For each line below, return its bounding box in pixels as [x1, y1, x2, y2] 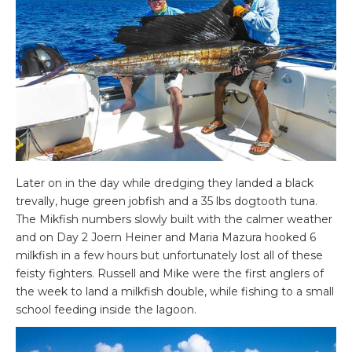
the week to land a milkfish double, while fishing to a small [16, 284, 334, 299]
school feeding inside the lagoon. [16, 302, 196, 317]
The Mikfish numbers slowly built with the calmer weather [16, 211, 332, 226]
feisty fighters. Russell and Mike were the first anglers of [16, 266, 324, 280]
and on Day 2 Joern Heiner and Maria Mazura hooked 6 [16, 229, 316, 244]
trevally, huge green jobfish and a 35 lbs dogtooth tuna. [16, 193, 317, 208]
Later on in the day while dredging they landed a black [16, 175, 313, 190]
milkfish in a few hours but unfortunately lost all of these [16, 247, 323, 262]
